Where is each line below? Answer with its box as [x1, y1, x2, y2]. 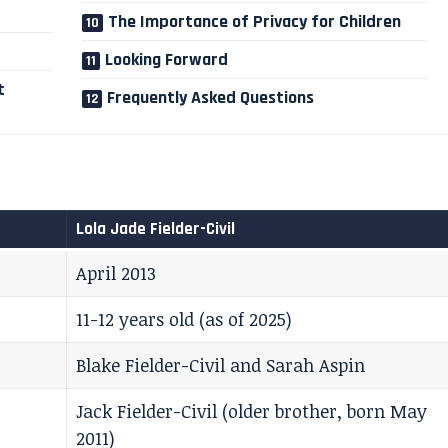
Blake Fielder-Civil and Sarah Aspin [76, 353, 365, 378]
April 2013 [76, 261, 156, 286]
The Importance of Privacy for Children [108, 9, 402, 33]
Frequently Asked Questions [107, 85, 315, 109]
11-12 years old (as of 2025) [76, 307, 292, 332]
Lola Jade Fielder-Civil [75, 218, 235, 241]
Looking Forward [105, 47, 229, 71]
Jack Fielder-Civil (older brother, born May [76, 399, 427, 424]
